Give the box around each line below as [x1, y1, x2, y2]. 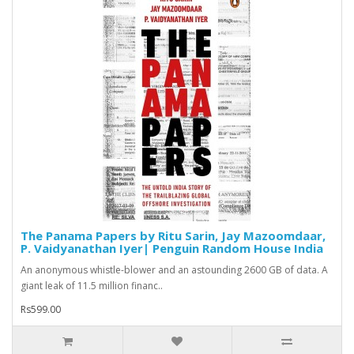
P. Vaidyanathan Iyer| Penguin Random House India [21, 240, 323, 257]
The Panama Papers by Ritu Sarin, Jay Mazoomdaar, [21, 228, 326, 244]
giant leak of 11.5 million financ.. [21, 279, 163, 293]
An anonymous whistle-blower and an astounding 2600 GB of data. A [21, 263, 328, 277]
